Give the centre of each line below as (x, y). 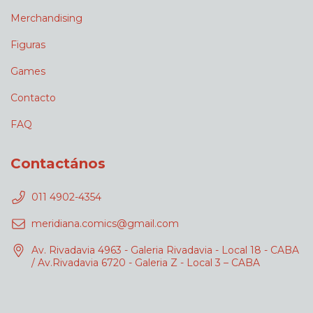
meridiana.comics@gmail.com (105, 224)
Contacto (33, 98)
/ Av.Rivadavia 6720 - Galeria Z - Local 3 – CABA (146, 263)
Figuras (28, 45)
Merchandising (46, 19)
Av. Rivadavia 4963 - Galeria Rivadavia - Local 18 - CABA (165, 250)
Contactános (58, 164)
